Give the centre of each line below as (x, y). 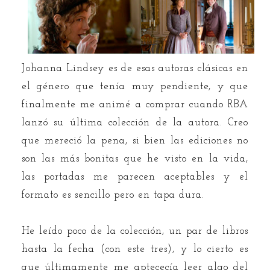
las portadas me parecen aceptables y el (135, 177)
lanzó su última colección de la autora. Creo (135, 122)
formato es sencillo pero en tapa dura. (113, 195)
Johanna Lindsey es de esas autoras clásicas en (135, 68)
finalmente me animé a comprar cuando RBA (135, 104)
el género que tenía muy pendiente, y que (135, 86)
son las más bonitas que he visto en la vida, (135, 159)
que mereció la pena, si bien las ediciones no (135, 140)
